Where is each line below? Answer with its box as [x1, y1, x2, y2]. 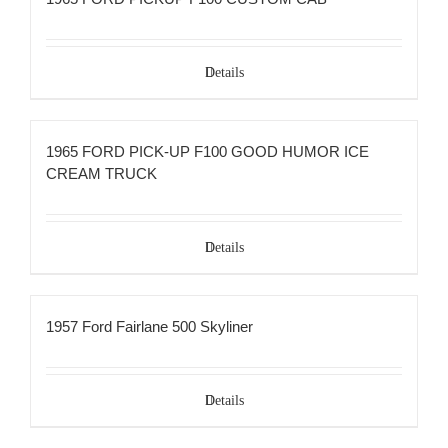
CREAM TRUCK [46, 164, 157, 182]
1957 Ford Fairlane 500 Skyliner [46, 317, 253, 335]
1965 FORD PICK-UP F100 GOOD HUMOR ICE [46, 142, 369, 160]
